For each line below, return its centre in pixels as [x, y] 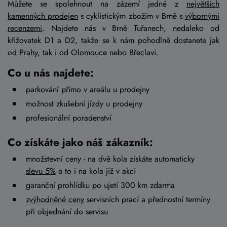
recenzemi [25, 28]
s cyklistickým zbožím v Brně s [131, 16]
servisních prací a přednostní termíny [147, 200]
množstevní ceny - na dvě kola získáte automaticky [110, 159]
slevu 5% [41, 171]
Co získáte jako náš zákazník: [80, 143]
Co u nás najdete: [51, 73]
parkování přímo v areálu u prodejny [88, 90]
